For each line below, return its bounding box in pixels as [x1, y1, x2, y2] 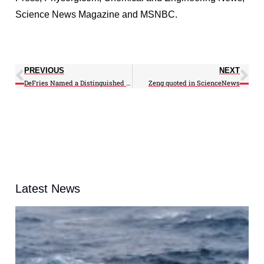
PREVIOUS [24, 65, 64, 75]
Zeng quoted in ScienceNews [148, 78, 240, 87]
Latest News [15, 181, 80, 195]
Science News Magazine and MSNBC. [15, 9, 177, 19]
